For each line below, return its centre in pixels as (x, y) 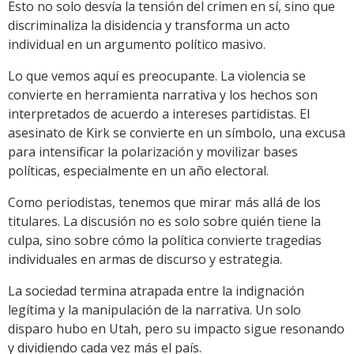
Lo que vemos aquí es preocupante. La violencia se (157, 76)
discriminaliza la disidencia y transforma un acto (149, 26)
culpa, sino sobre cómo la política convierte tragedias (165, 241)
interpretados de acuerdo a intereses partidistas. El (159, 114)
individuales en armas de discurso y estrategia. (145, 260)
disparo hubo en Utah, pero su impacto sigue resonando (176, 329)
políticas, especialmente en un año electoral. (138, 171)
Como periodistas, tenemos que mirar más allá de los (164, 203)
